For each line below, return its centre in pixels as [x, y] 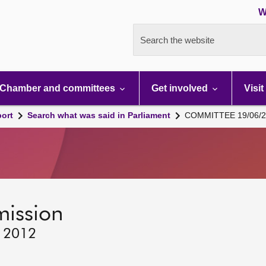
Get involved [181, 88]
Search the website [177, 40]
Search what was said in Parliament [99, 115]
